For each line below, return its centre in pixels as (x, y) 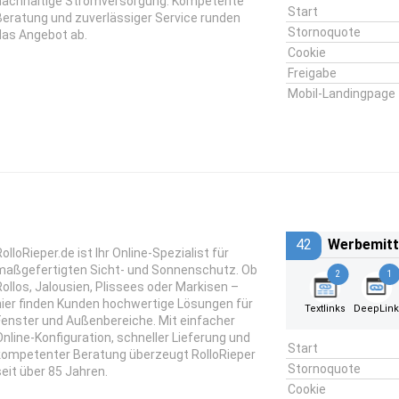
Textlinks (325, 309)
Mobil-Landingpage (341, 94)
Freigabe (312, 73)
